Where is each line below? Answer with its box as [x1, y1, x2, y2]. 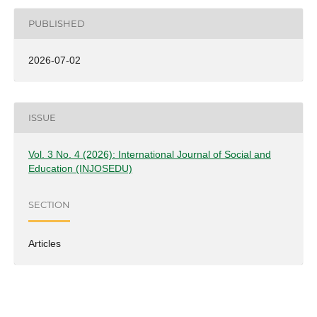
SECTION [28, 199, 70, 211]
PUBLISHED [28, 18, 85, 30]
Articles [28, 237, 61, 249]
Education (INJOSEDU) [28, 162, 132, 174]
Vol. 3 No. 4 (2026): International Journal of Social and [28, 148, 271, 160]
